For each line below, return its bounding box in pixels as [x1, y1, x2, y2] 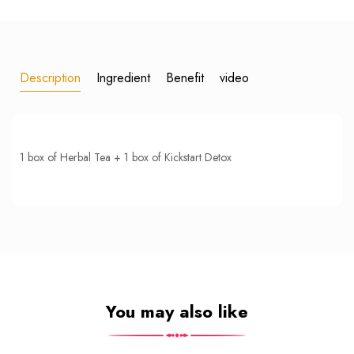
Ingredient [96, 68, 150, 87]
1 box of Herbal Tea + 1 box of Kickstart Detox [20, 149, 235, 165]
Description [20, 68, 81, 87]
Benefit [166, 68, 204, 87]
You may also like [106, 298, 248, 324]
